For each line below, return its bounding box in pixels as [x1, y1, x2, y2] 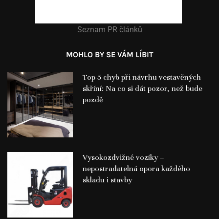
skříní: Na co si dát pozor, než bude [82, 84, 202, 94]
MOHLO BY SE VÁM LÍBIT [66, 50, 153, 60]
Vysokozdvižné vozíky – [82, 152, 164, 162]
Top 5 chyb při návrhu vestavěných [82, 72, 201, 83]
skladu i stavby [82, 175, 132, 185]
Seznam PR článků [77, 25, 142, 35]
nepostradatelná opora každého [82, 163, 190, 174]
